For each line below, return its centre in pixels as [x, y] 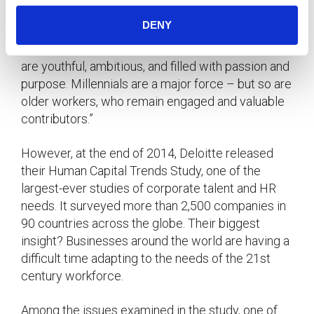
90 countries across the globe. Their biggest [141, 223]
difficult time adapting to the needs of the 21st [146, 258]
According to [57, 13]
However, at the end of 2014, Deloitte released [147, 153]
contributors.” [57, 118]
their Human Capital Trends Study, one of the [141, 170]
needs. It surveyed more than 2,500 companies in [153, 205]
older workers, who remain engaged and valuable [153, 101]
